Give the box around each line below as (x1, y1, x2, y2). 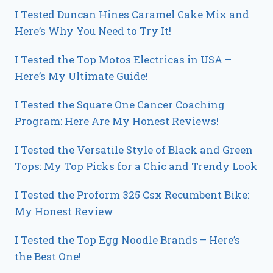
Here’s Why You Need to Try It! (15, 24, 171, 38)
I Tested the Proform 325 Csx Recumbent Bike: (15, 188, 249, 202)
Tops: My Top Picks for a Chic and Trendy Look (15, 159, 258, 174)
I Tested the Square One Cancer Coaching (15, 97, 225, 112)
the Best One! (15, 249, 81, 264)
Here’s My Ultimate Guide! (15, 69, 148, 83)
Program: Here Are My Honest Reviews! (15, 114, 219, 129)
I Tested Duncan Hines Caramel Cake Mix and (15, 7, 249, 22)
